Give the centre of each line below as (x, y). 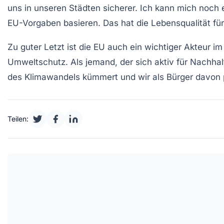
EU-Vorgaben (34, 23)
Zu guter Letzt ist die (50, 47)
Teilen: (18, 118)
